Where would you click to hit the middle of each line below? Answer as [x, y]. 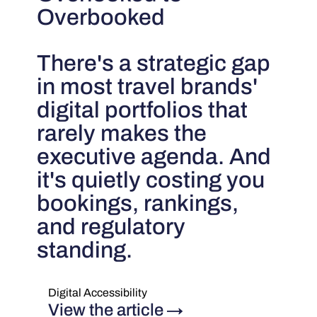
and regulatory [111, 227]
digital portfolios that [143, 110]
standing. [85, 250]
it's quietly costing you [151, 180]
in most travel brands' [148, 87]
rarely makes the [122, 134]
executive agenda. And [154, 157]
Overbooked [101, 18]
